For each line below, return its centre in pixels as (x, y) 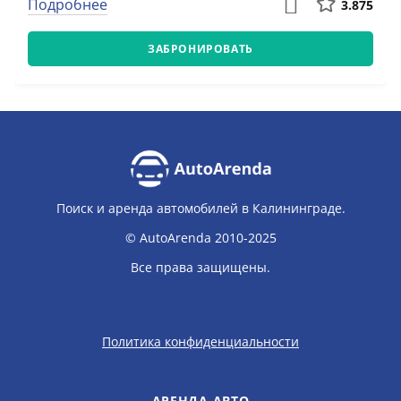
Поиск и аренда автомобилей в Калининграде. (200, 208)
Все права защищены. (200, 267)
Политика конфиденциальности (200, 341)
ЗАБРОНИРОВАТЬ (200, 48)
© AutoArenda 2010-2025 (200, 237)
